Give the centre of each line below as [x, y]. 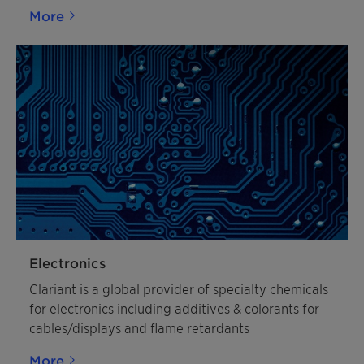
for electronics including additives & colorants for [174, 308]
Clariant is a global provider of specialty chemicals [179, 288]
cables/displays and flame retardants [139, 327]
